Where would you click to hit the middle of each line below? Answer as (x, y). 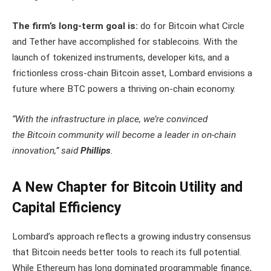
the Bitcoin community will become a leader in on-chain (124, 135)
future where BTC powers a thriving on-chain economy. (124, 89)
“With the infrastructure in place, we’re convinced (110, 119)
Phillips (96, 150)
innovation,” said (46, 150)
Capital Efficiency (67, 207)
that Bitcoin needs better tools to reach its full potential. (127, 253)
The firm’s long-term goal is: (76, 26)
